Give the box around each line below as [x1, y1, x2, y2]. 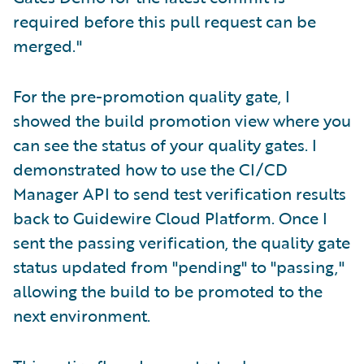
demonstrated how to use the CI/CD [13, 157, 288, 182]
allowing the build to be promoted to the [13, 279, 323, 304]
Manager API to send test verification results [13, 181, 346, 206]
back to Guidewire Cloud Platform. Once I [13, 206, 327, 231]
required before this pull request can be [13, 9, 316, 34]
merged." [13, 33, 82, 58]
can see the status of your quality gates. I [13, 132, 317, 158]
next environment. [13, 303, 150, 328]
